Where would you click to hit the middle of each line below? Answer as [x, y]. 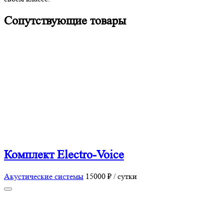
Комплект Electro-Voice [64, 154]
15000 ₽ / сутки [111, 176]
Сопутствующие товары [65, 20]
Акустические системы [44, 176]
